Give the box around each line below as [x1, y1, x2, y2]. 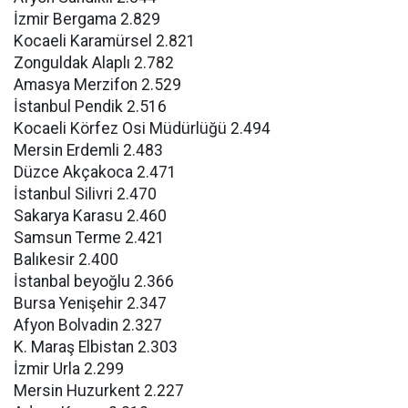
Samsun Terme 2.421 [14, 229, 165, 247]
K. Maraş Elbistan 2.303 [14, 338, 178, 356]
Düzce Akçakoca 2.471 [14, 163, 177, 181]
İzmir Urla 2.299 [14, 360, 124, 378]
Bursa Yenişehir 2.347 [14, 294, 167, 312]
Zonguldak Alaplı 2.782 [14, 54, 174, 72]
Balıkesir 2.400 [14, 250, 118, 269]
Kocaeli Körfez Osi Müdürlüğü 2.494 [14, 119, 270, 138]
